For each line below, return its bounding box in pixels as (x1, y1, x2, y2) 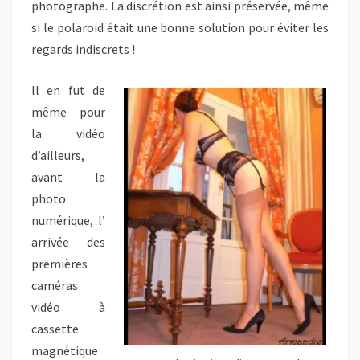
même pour (31, 104, 105, 120)
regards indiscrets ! (31, 41, 135, 57)
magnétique (31, 342, 98, 358)
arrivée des (31, 234, 105, 250)
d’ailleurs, (31, 147, 84, 163)
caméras (31, 277, 78, 293)
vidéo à (31, 299, 105, 315)
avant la (31, 169, 105, 185)
